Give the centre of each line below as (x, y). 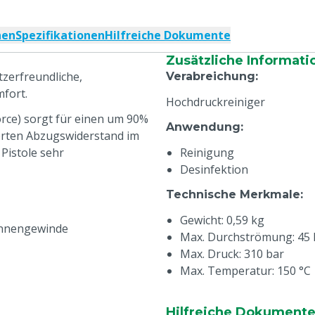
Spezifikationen (60, 35)
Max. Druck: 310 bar (232, 254)
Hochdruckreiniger (216, 102)
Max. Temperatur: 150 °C (245, 271)
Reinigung (207, 153)
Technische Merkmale (233, 194)
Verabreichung (211, 76)
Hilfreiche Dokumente (168, 35)
